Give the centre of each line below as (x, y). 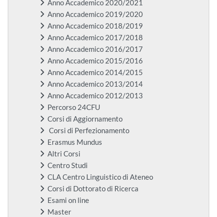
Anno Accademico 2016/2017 (95, 49)
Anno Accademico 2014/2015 (95, 73)
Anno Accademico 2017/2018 (95, 38)
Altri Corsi (64, 154)
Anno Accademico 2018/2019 (95, 26)
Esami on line (68, 201)
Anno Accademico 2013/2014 (95, 84)
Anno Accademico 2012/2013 (95, 96)
